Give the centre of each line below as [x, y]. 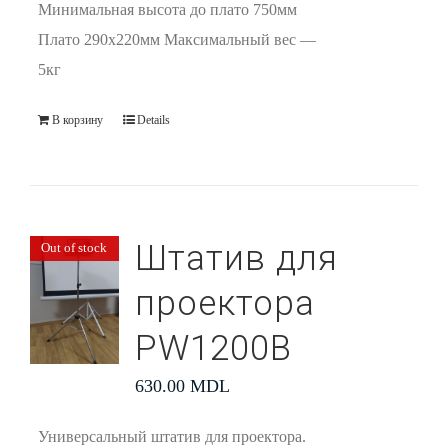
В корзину [77, 120]
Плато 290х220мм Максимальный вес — [176, 39]
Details [153, 120]
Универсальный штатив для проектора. [171, 436]
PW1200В [213, 348]
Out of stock [74, 247]
